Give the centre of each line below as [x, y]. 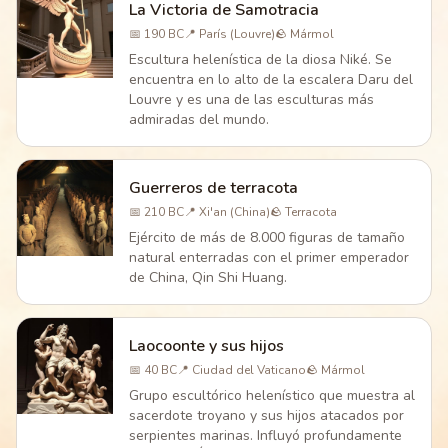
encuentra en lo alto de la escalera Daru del [271, 79]
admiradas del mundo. [199, 119]
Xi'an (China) [234, 212]
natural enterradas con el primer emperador [269, 257]
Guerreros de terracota [213, 188]
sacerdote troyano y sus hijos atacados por [266, 415]
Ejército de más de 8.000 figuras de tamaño [267, 237]
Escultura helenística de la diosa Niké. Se [260, 59]
